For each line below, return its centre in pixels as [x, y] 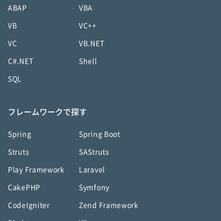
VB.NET [92, 43]
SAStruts [94, 152]
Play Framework [36, 170]
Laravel [92, 170]
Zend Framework [109, 205]
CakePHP [24, 187]
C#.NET [21, 61]
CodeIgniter [29, 205]
